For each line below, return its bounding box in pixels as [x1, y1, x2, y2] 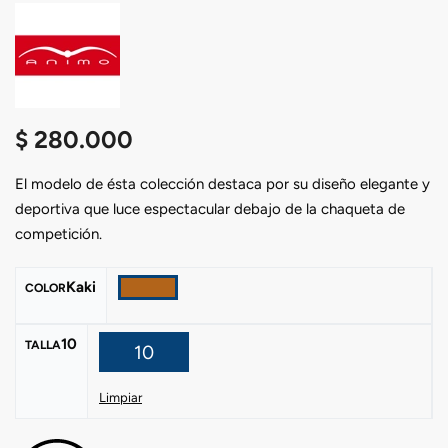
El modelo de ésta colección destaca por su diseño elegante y [15, 174, 430, 193]
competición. [15, 224, 102, 243]
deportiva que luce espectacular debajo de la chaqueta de [15, 199, 405, 218]
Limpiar [99, 390, 142, 406]
